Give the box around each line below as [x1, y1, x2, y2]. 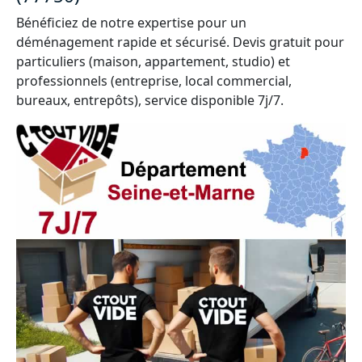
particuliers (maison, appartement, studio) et [16, 53, 290, 70]
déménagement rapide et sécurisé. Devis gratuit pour [16, 33, 344, 51]
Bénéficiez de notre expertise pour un [16, 14, 246, 32]
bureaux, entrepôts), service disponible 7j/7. [16, 91, 284, 109]
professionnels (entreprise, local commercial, [16, 72, 292, 90]
